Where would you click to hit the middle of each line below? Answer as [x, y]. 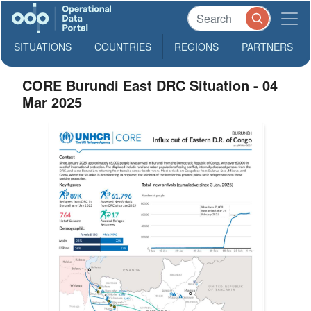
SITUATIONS [43, 47]
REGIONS [196, 47]
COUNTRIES [123, 47]
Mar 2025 [52, 102]
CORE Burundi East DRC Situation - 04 [150, 85]
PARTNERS [267, 47]
